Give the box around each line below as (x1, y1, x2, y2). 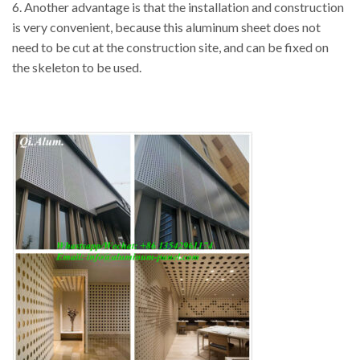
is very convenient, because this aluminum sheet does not (12, 19, 321, 35)
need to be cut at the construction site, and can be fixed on (12, 39, 329, 55)
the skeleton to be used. (12, 59, 141, 76)
